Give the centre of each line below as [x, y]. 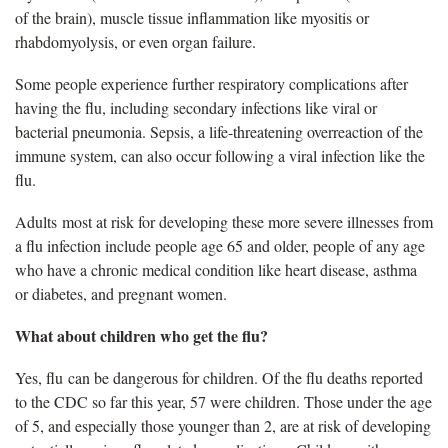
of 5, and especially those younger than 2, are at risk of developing [223, 425]
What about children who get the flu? [144, 335]
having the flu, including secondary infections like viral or [196, 107]
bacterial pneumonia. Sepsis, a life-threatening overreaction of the [219, 131]
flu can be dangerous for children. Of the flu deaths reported [234, 377]
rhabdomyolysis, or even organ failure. [135, 41]
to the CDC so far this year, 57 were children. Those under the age [223, 401]
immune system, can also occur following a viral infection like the [220, 155]
